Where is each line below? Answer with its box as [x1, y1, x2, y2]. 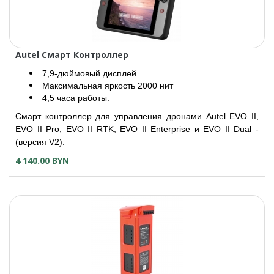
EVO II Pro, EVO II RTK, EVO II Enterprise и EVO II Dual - [15, 124, 259, 134]
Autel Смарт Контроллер [15, 49, 128, 61]
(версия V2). [15, 137, 65, 147]
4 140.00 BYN [15, 155, 69, 166]
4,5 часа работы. [40, 93, 109, 103]
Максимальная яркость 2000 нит [40, 81, 173, 91]
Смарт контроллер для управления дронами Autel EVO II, [15, 111, 259, 121]
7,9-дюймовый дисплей [40, 68, 136, 78]
